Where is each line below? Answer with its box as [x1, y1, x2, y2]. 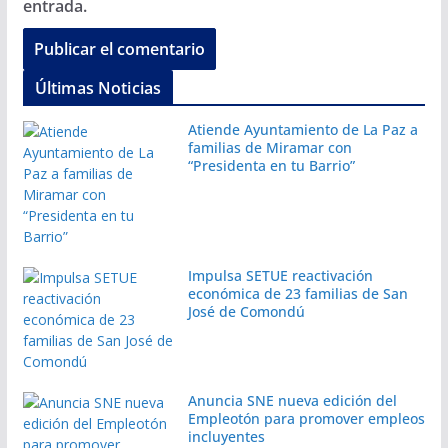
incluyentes [187, 426, 265, 446]
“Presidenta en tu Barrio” [187, 155, 355, 175]
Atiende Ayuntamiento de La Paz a [187, 119, 418, 139]
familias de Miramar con [187, 137, 352, 157]
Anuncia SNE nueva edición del [187, 390, 397, 410]
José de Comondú [187, 301, 305, 321]
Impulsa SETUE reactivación [187, 265, 373, 285]
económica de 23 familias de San [187, 283, 408, 303]
